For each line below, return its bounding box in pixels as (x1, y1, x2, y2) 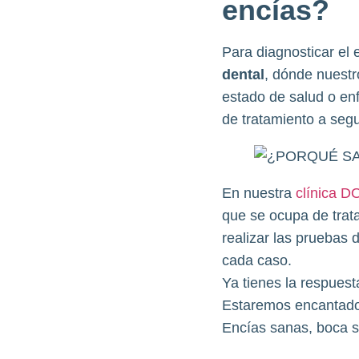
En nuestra (221, 185, 296, 201)
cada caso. (221, 252, 296, 268)
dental (221, 67, 264, 83)
